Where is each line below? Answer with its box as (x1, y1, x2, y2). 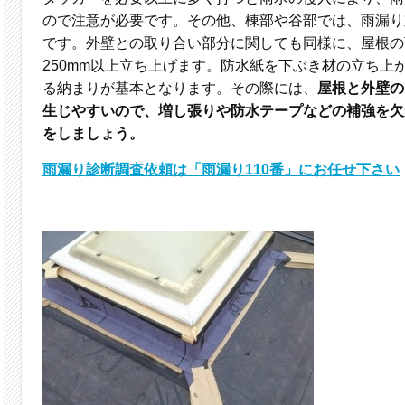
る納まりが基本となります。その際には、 (42, 80, 317, 97)
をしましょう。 (42, 126, 144, 142)
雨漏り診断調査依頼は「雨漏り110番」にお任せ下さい (42, 162, 400, 178)
